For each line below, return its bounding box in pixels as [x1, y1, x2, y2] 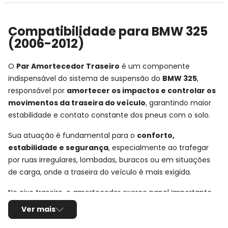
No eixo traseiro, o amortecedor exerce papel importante [8, 187, 212, 197]
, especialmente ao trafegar [108, 142, 209, 153]
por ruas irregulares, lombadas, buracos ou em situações [8, 154, 210, 165]
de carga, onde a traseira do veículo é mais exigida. [8, 166, 191, 177]
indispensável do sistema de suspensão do [8, 73, 162, 83]
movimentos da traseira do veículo [8, 97, 146, 108]
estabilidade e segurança [8, 142, 108, 153]
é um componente [120, 61, 190, 71]
